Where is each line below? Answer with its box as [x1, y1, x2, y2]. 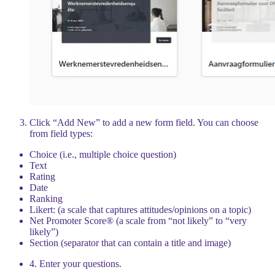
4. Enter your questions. [29, 258, 122, 269]
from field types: [29, 128, 93, 139]
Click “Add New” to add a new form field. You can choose [29, 117, 258, 128]
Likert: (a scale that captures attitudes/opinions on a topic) [29, 204, 251, 215]
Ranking [29, 193, 63, 204]
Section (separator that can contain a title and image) [29, 237, 231, 248]
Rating [29, 171, 55, 182]
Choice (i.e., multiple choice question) [29, 149, 176, 160]
